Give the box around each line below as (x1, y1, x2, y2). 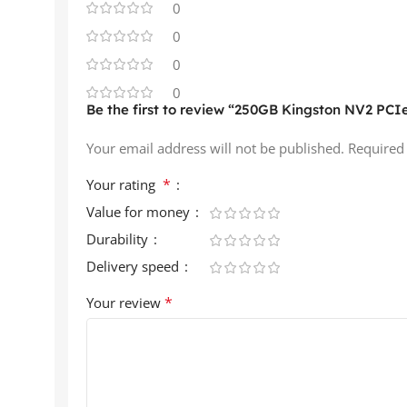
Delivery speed (86, 256, 183, 275)
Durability (86, 229, 152, 248)
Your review (86, 293, 164, 312)
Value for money (86, 202, 194, 221)
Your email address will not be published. (86, 138, 344, 157)
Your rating (86, 174, 163, 194)
